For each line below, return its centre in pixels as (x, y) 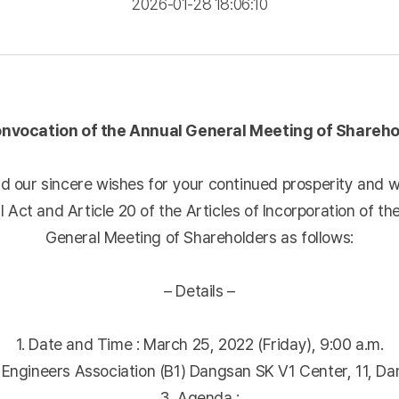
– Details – (199, 291)
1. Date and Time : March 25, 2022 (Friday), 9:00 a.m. (199, 344)
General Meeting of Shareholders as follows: (199, 237)
